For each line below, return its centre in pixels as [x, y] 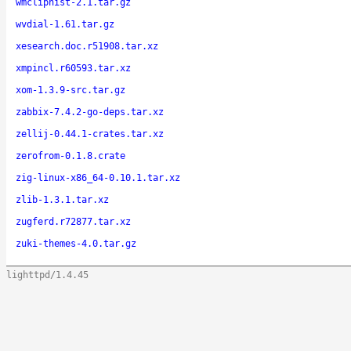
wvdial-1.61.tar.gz [65, 24]
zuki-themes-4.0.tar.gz [76, 243]
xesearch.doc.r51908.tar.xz [87, 46]
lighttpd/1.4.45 [47, 275]
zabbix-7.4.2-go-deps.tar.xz [90, 112]
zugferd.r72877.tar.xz [73, 221]
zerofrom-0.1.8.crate [71, 156]
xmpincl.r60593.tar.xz [73, 68]
